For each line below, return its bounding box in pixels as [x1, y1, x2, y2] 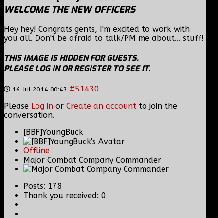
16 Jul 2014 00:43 [12, 85, 68, 93]
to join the [136, 101, 177, 110]
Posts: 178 [23, 181, 62, 191]
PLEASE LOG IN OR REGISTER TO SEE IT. [4, 63, 150, 74]
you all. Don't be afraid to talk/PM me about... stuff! [4, 34, 204, 43]
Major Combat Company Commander [23, 155, 161, 164]
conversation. [4, 110, 54, 120]
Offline [23, 145, 50, 155]
